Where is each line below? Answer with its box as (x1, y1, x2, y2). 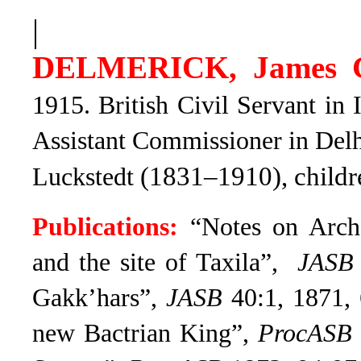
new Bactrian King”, (32, 319, 258, 347)
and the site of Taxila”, (32, 248, 297, 276)
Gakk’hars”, (32, 284, 167, 312)
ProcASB (258, 319, 352, 347)
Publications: (32, 213, 178, 241)
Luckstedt (32, 163, 140, 191)
